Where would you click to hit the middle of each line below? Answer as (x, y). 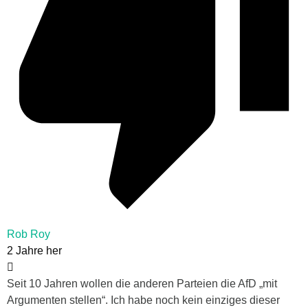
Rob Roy (29, 234)
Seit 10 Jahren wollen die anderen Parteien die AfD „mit (142, 284)
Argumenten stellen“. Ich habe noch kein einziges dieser (143, 300)
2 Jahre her (34, 251)
